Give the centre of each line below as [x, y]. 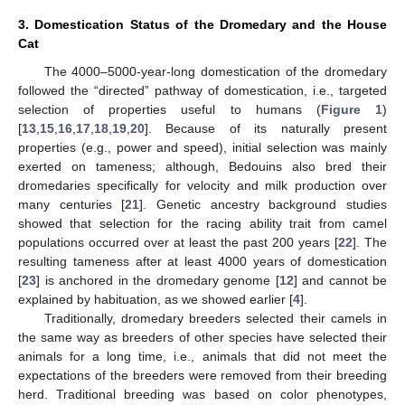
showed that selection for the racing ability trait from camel [202, 224]
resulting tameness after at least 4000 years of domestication [202, 262]
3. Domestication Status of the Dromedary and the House [202, 25]
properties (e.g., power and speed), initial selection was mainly [202, 148]
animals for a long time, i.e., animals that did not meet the [202, 357]
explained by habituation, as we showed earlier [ [155, 300]
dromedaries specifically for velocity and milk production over [202, 186]
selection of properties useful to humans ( [170, 110]
